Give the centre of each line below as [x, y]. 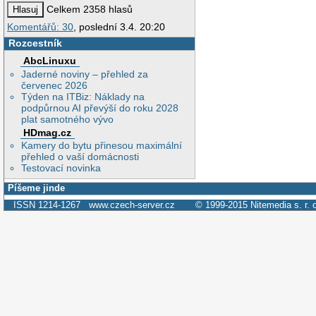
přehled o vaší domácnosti [80, 157]
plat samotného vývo [68, 119]
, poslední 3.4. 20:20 [119, 27]
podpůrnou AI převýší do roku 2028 [100, 108]
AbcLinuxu [50, 60]
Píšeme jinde [37, 188]
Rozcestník [35, 43]
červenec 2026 [55, 85]
